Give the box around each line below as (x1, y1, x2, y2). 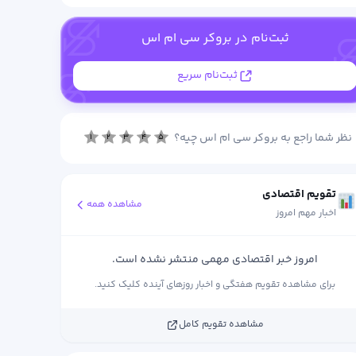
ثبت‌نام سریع (176, 67, 238, 84)
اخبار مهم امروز (276, 206, 337, 221)
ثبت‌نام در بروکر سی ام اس (141, 29, 289, 48)
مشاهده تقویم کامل (179, 317, 265, 332)
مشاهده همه (87, 196, 143, 212)
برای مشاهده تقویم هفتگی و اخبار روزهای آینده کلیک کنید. (95, 277, 336, 292)
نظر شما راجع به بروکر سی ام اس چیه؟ (173, 129, 352, 147)
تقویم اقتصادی (262, 186, 337, 203)
